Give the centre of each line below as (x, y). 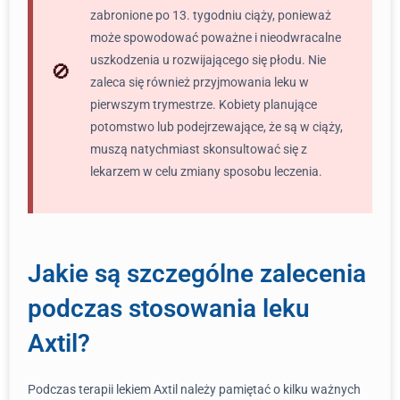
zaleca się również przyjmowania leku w (200, 82)
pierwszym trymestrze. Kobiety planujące (204, 104)
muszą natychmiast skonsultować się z (199, 149)
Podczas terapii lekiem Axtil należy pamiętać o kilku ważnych (194, 389)
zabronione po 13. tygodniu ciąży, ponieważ (211, 15)
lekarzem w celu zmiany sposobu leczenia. (206, 171)
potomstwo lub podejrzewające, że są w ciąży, (217, 127)
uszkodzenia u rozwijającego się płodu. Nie (208, 60)
